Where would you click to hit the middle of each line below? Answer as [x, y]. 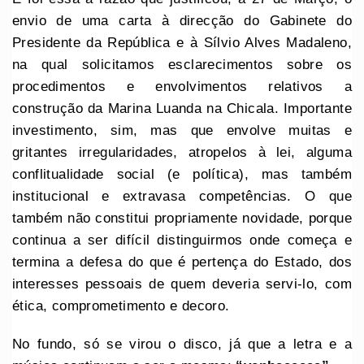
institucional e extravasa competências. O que [182, 196]
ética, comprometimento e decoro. [121, 305]
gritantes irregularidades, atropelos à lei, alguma [182, 152]
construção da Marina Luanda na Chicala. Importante [182, 108]
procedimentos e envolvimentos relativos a [182, 86]
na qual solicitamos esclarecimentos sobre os [182, 64]
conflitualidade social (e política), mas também [182, 174]
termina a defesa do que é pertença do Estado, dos [182, 262]
